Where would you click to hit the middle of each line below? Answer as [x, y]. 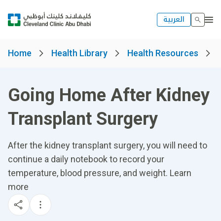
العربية [174, 19]
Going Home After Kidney [109, 95]
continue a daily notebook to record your [86, 159]
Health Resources [163, 53]
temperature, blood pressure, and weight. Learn [100, 173]
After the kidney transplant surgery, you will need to [108, 145]
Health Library [79, 53]
